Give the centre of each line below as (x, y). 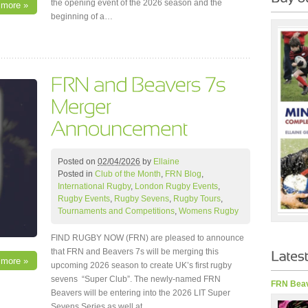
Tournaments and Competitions (116, 211)
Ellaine (166, 162)
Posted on (78, 162)
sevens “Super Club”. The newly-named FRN (136, 279)
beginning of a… (82, 17)
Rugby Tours (197, 199)
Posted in (76, 174)
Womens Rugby (209, 211)
